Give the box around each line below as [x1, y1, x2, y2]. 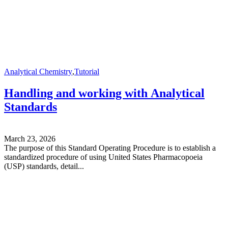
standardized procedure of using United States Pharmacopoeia [4, 152, 203, 161]
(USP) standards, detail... [4, 161, 84, 170]
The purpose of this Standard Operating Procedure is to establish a [4, 143, 216, 152]
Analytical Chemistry [4, 67, 72, 76]
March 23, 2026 [4, 134, 55, 143]
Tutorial [74, 67, 99, 76]
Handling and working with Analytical [4, 86, 205, 100]
